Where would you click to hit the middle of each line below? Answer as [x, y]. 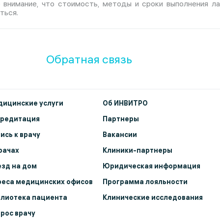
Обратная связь [89, 59]
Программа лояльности [145, 182]
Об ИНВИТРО [125, 103]
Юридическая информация [151, 166]
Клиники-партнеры [137, 150]
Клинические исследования [153, 197]
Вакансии [120, 135]
